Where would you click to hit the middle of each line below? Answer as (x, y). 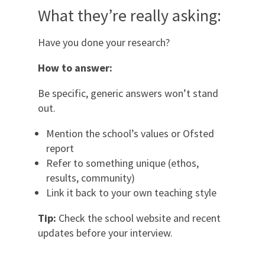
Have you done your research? (104, 42)
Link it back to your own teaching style (131, 192)
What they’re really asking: (130, 15)
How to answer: (75, 67)
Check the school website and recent (138, 218)
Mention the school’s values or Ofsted (130, 133)
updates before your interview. (105, 232)
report (60, 148)
